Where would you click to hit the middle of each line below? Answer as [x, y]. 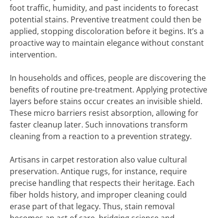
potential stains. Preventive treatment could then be [106, 19]
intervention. [33, 54]
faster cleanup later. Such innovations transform [99, 125]
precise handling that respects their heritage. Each [102, 183]
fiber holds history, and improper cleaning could [98, 195]
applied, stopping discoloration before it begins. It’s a [107, 31]
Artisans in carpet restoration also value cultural [98, 160]
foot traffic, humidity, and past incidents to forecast [104, 8]
